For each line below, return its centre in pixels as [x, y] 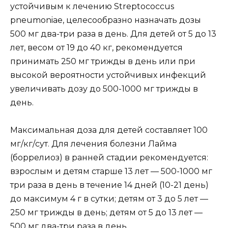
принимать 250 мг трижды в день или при [103, 61]
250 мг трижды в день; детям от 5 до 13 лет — [106, 213]
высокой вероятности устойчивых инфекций [108, 75]
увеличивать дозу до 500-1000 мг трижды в [104, 89]
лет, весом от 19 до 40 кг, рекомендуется [96, 47]
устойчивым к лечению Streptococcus [92, 6]
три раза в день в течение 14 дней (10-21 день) [109, 185]
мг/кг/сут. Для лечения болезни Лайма [93, 144]
